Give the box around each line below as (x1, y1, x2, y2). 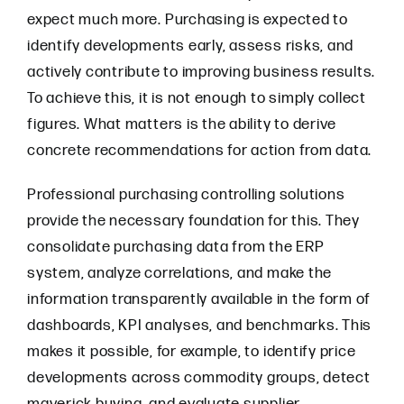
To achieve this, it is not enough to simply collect (27, 89, 367, 107)
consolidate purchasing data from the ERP (27, 238, 325, 256)
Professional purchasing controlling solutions (27, 186, 345, 204)
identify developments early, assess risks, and (27, 37, 354, 55)
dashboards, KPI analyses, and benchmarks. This (27, 317, 372, 335)
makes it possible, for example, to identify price (27, 343, 356, 361)
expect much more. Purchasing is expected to (27, 11, 348, 29)
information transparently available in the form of (27, 290, 372, 308)
